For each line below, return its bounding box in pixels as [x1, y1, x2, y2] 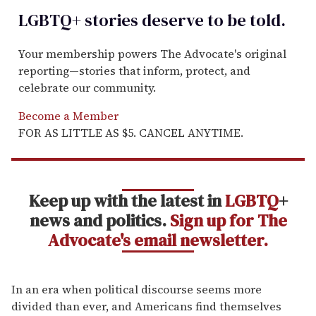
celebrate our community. [18, 79, 156, 95]
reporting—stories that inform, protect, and [18, 62, 250, 78]
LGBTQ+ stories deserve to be [18, 8, 246, 32]
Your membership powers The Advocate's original [18, 45, 286, 61]
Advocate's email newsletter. [48, 228, 268, 252]
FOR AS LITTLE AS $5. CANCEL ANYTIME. [18, 124, 243, 140]
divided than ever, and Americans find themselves [11, 298, 281, 314]
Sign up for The [169, 208, 287, 232]
